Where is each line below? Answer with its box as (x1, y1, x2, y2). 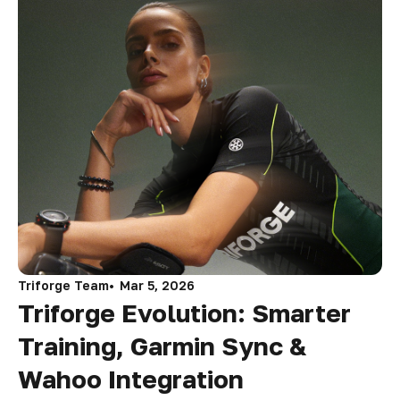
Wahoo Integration (18, 364, 244, 395)
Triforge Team (18, 278, 109, 294)
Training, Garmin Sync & (18, 331, 306, 362)
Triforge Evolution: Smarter (18, 298, 351, 329)
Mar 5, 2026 (120, 278, 195, 294)
